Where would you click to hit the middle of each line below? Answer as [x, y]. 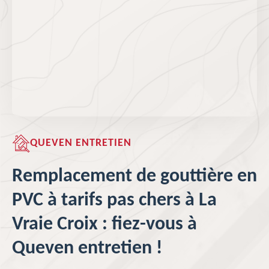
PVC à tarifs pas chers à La [114, 201]
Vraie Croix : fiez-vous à [104, 225]
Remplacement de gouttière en [134, 177]
